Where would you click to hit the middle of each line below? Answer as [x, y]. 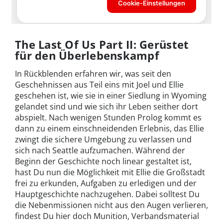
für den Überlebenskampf [87, 55]
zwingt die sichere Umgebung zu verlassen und [103, 139]
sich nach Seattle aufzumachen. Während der [100, 150]
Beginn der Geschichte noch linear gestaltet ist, [103, 161]
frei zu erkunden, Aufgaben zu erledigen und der [106, 183]
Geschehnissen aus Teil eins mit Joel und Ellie [99, 84]
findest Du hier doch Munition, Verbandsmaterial [107, 216]
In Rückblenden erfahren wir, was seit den [93, 73]
